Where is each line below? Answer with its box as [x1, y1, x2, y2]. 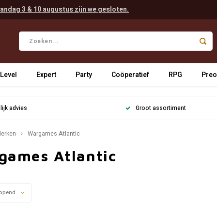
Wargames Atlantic [28, 129, 80, 138]
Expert [36, 69, 56, 80]
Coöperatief [111, 69, 149, 80]
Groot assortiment [136, 104, 186, 112]
